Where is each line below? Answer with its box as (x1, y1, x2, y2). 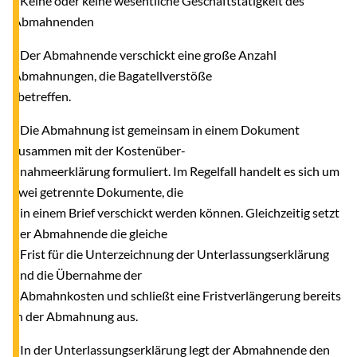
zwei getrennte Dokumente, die (13, 183, 183, 199)
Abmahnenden (13, 13, 94, 29)
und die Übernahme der (13, 266, 142, 282)
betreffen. (13, 88, 71, 104)
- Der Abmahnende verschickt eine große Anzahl (13, 46, 277, 62)
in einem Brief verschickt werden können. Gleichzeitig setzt (13, 204, 339, 220)
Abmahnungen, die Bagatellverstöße (13, 67, 212, 83)
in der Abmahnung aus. (13, 308, 138, 324)
